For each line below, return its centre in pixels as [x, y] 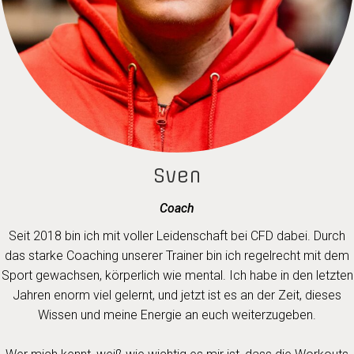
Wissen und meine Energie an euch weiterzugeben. [177, 315]
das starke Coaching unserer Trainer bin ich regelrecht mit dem [177, 256]
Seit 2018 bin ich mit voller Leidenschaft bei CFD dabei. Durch [177, 236]
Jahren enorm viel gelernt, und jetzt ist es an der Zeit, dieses [177, 295]
